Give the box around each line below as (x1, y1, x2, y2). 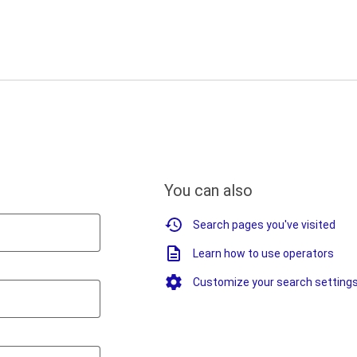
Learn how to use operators (193, 247, 334, 260)
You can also (164, 181, 253, 200)
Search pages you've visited (193, 218, 335, 231)
